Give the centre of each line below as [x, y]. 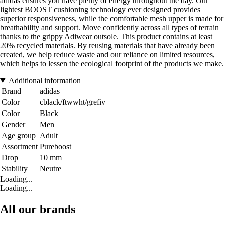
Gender [13, 124]
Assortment [20, 146]
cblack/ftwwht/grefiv [73, 102]
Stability [15, 168]
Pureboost [55, 146]
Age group [19, 135]
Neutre [50, 168]
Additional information [44, 80]
